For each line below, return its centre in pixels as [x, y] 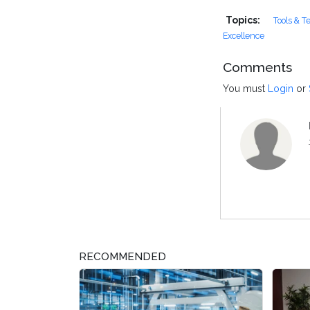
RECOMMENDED [122, 257]
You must [245, 89]
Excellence [244, 36]
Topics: [244, 20]
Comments [257, 67]
